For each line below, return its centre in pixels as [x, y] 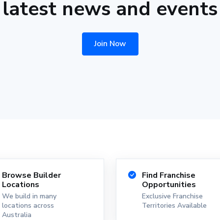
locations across [28, 206]
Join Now [110, 44]
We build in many [29, 196]
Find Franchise [169, 176]
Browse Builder [31, 176]
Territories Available [174, 206]
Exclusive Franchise [172, 196]
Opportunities [169, 185]
